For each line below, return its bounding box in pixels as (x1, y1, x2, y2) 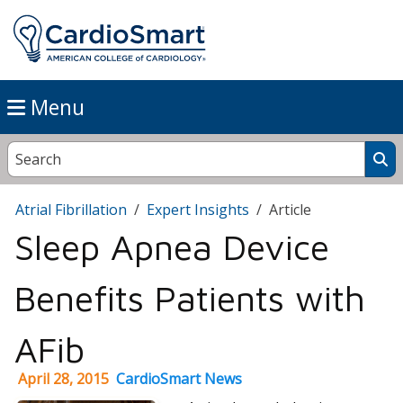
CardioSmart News (116, 369, 242, 390)
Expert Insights (147, 200, 249, 220)
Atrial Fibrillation (15, 200, 127, 220)
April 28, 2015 (18, 369, 109, 390)
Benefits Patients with (14, 277, 365, 319)
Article (269, 200, 311, 220)
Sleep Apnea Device (14, 226, 329, 268)
